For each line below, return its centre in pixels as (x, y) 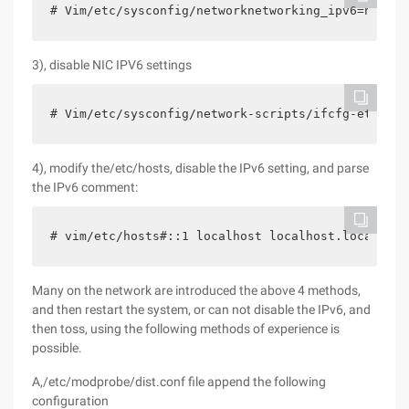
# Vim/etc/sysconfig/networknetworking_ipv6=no (215, 10)
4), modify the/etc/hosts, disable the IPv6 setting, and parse (200, 168)
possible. (57, 348)
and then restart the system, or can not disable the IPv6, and (201, 309)
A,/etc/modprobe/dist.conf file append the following (179, 382)
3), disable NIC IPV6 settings (112, 65)
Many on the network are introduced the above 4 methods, (196, 290)
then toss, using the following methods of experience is (186, 329)
